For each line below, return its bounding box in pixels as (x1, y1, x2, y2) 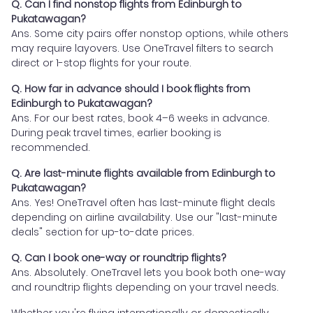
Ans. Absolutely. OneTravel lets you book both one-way (11, 265, 286, 280)
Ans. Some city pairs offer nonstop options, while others (11, 27, 289, 41)
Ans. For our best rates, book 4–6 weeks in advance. (11, 111, 270, 126)
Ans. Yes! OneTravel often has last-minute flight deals (11, 196, 275, 210)
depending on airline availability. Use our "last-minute (11, 210, 277, 225)
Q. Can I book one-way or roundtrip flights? (11, 251, 226, 265)
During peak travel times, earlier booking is (11, 126, 221, 140)
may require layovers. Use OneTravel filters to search (11, 41, 273, 56)
